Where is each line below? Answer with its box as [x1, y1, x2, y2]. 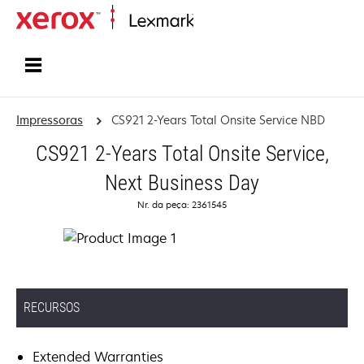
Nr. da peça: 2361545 [137, 198, 227, 210]
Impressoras [16, 112, 83, 128]
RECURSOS [24, 300, 80, 315]
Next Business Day [105, 171, 259, 195]
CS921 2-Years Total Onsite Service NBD [110, 112, 325, 128]
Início [193, 15, 217, 28]
